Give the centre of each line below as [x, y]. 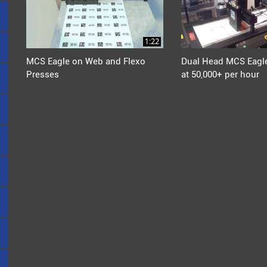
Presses [43, 75]
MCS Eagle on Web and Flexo [86, 62]
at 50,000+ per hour [220, 75]
